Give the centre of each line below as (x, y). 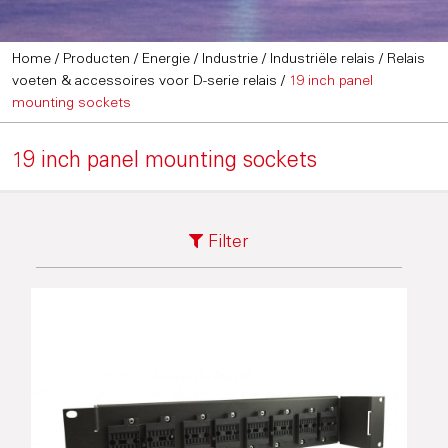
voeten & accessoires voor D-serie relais (145, 82)
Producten (97, 60)
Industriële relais (323, 60)
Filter (226, 243)
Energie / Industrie (200, 60)
